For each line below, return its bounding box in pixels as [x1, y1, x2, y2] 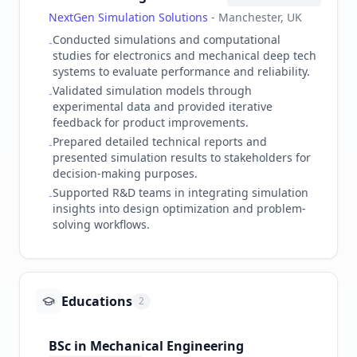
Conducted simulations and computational [53, 32, 280, 48]
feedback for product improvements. [53, 115, 249, 131]
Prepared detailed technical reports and [53, 134, 267, 150]
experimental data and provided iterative [53, 99, 273, 115]
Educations [61, 292, 132, 311]
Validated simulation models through [53, 83, 252, 99]
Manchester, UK [218, 10, 302, 25]
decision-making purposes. [53, 166, 198, 182]
